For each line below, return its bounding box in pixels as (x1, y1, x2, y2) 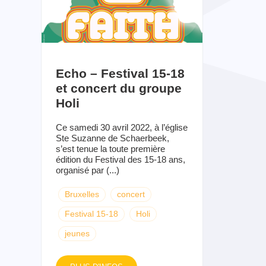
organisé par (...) (55, 164, 119, 175)
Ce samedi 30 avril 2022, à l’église (55, 122, 188, 132)
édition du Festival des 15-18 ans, (55, 154, 185, 164)
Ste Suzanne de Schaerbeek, (55, 132, 169, 143)
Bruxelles (64, 189, 99, 199)
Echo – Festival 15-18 (55, 66, 185, 80)
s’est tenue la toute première (55, 143, 165, 154)
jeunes (64, 228, 90, 238)
